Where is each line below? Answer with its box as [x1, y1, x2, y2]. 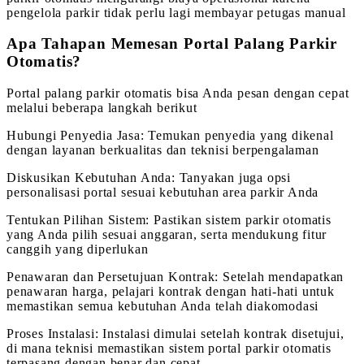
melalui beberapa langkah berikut [6, 101, 197, 115]
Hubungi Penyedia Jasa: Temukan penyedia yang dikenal [6, 128, 334, 143]
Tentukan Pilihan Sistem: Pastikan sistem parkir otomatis [6, 213, 331, 227]
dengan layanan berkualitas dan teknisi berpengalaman [6, 143, 319, 158]
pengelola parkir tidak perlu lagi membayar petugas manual [6, 5, 346, 19]
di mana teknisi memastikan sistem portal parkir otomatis [6, 341, 331, 356]
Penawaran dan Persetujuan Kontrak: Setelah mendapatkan [6, 270, 344, 284]
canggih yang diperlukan [6, 242, 149, 257]
